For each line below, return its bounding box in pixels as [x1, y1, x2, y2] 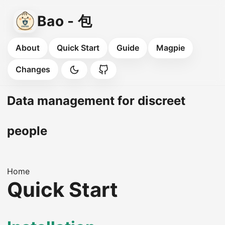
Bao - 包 [37, 13, 92, 30]
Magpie [156, 43, 185, 53]
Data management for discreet [7, 93, 185, 108]
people [7, 124, 47, 138]
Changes [16, 64, 50, 74]
